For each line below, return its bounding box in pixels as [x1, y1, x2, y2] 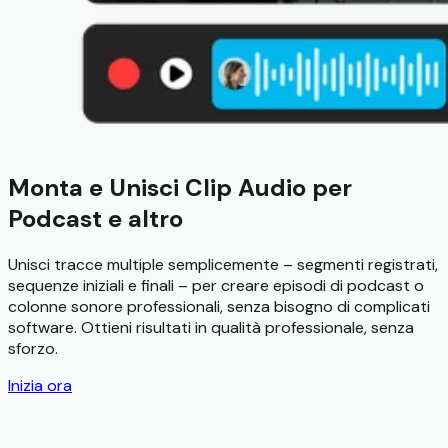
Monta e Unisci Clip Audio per [8, 172, 352, 204]
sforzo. [8, 338, 58, 360]
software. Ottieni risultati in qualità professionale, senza [8, 317, 414, 339]
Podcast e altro [8, 203, 183, 235]
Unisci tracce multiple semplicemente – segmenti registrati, [8, 254, 438, 276]
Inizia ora [8, 375, 72, 397]
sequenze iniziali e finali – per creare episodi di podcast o [8, 275, 424, 297]
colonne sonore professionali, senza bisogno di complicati [8, 296, 430, 318]
